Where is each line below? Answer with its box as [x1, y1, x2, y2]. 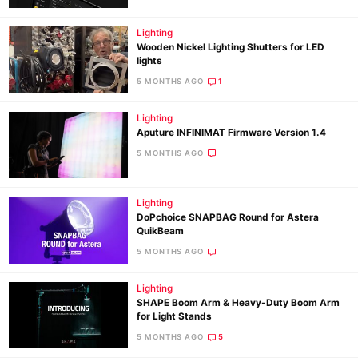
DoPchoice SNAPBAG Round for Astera [137, 212, 320, 224]
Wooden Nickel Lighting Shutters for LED [137, 41, 325, 53]
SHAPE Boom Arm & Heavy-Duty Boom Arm [137, 296, 340, 308]
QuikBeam [137, 225, 185, 237]
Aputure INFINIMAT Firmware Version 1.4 [137, 126, 327, 138]
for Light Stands [137, 310, 213, 322]
